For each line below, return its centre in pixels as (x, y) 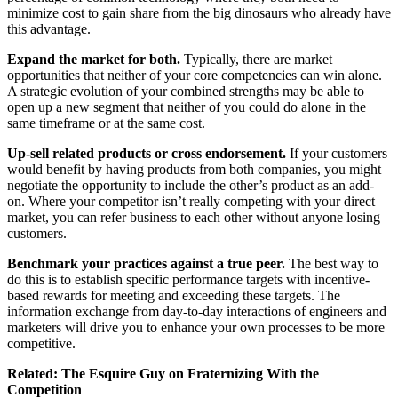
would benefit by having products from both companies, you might (194, 169)
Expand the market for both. (94, 59)
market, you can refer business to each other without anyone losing (194, 217)
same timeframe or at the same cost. (106, 123)
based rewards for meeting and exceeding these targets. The (174, 295)
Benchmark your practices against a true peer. (146, 263)
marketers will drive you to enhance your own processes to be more (196, 327)
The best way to (332, 263)
